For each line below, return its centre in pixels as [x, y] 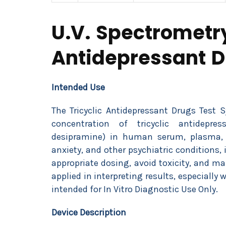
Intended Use [78, 87]
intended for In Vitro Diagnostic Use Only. [135, 189]
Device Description [89, 212]
